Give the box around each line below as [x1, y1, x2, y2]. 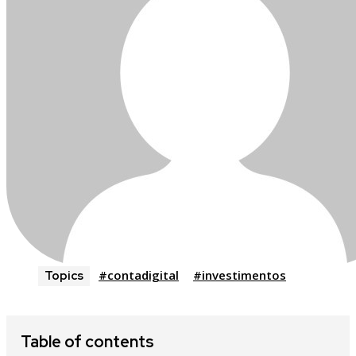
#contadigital [99, 267, 179, 284]
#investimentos [193, 267, 286, 284]
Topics [44, 268, 83, 284]
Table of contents [21, 331, 154, 353]
